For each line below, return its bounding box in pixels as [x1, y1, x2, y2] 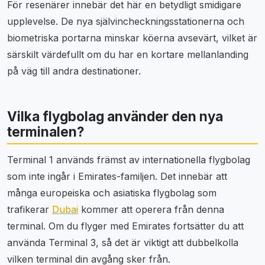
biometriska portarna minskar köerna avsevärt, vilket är [7, 32, 257, 44]
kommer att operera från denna [78, 203, 224, 216]
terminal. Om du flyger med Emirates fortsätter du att [7, 220, 244, 232]
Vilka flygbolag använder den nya [7, 108, 223, 124]
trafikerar [7, 203, 52, 216]
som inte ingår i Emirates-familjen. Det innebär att [7, 170, 227, 183]
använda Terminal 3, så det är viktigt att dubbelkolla [7, 237, 238, 249]
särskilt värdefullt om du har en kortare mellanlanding [7, 49, 248, 61]
